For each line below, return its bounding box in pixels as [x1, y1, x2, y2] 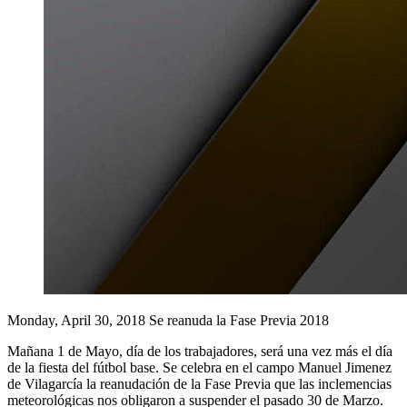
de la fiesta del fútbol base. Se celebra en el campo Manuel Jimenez [7, 360, 392, 375]
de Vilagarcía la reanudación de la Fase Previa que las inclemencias [7, 376, 392, 392]
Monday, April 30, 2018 [7, 313, 149, 328]
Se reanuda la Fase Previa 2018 [149, 313, 329, 328]
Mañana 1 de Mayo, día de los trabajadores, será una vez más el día [7, 343, 392, 359]
